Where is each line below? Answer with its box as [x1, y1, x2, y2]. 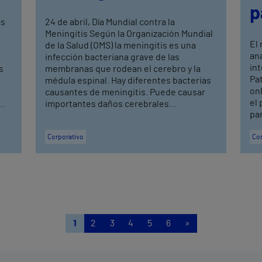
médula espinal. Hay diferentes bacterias [45, 75, 212, 85]
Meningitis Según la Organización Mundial [45, 29, 213, 39]
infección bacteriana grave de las [45, 52, 180, 62]
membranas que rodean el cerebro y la [45, 64, 201, 74]
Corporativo [47, 133, 84, 140]
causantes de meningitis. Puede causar [45, 87, 206, 97]
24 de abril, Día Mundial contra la [45, 17, 175, 27]
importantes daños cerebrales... [45, 99, 177, 109]
